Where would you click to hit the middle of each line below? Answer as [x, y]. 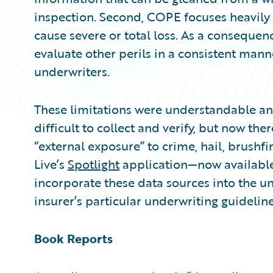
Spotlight [94, 164]
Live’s [51, 164]
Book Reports [73, 238]
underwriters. [72, 71]
